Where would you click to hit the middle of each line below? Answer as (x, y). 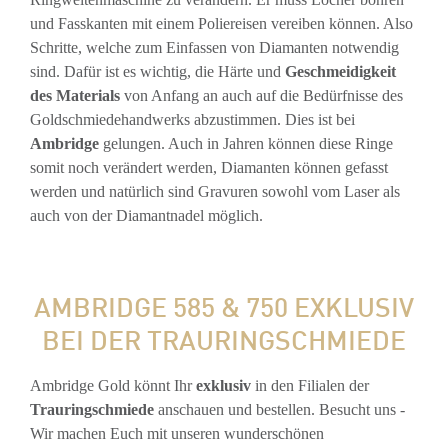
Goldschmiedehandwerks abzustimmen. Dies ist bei (192, 120)
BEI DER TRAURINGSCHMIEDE (224, 337)
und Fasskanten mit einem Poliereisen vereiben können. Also (221, 24)
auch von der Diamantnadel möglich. (146, 216)
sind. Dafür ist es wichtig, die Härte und (157, 72)
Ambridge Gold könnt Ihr (113, 386)
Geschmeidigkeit (340, 72)
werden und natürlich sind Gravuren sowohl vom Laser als (215, 192)
